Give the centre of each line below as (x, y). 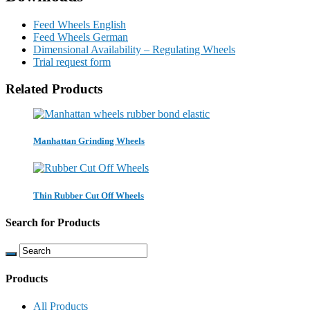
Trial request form (72, 62)
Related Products (54, 89)
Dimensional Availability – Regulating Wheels (134, 50)
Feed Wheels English (80, 25)
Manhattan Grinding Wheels (89, 141)
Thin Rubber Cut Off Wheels (89, 195)
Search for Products (53, 222)
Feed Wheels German (81, 37)
